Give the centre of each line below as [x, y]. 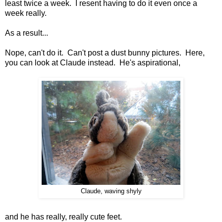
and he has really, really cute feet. [63, 217]
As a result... [27, 33]
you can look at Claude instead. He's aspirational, [93, 62]
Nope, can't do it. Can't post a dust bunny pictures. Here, [105, 53]
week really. [26, 13]
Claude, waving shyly [111, 191]
